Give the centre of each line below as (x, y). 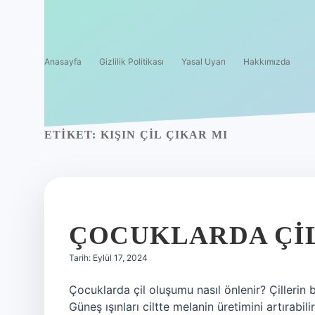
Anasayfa (63, 62)
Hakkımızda (267, 62)
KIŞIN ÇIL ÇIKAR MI (164, 135)
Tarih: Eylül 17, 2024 (108, 258)
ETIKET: (72, 135)
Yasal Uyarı (204, 62)
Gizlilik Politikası (131, 62)
